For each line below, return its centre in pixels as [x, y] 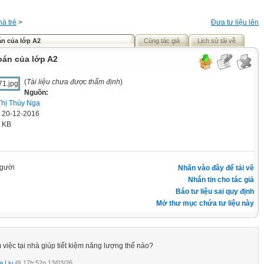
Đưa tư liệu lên [235, 22]
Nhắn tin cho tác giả [221, 179]
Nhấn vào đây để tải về [216, 168]
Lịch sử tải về [217, 41]
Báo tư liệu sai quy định [215, 191]
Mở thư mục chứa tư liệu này [205, 203]
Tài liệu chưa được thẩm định [73, 82]
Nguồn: [36, 93]
